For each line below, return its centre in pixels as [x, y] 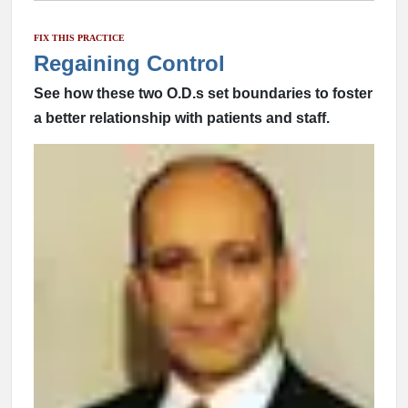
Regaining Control [129, 63]
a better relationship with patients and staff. [182, 118]
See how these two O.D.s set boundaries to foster [203, 93]
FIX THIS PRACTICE [79, 38]
